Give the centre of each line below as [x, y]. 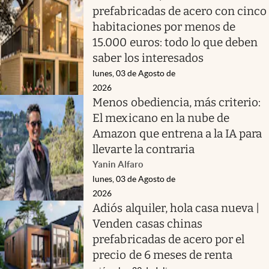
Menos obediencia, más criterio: [177, 102]
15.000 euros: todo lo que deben [175, 42]
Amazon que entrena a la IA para [177, 133]
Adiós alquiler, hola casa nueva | [176, 208]
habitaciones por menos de [164, 26]
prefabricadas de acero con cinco [180, 11]
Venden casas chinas [147, 223]
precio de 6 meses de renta [163, 255]
